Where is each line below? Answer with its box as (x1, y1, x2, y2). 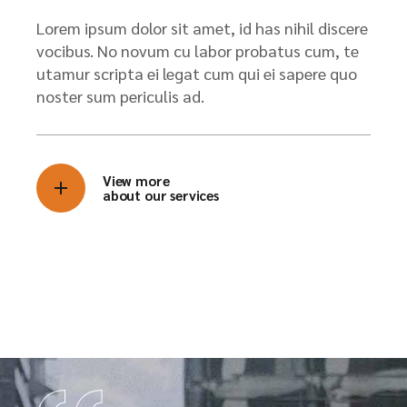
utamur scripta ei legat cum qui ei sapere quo (36, 62, 357, 84)
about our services (103, 185, 219, 203)
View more (103, 171, 170, 189)
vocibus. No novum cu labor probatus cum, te (36, 39, 359, 61)
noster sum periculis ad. (36, 84, 204, 106)
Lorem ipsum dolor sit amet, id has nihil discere (36, 16, 368, 38)
